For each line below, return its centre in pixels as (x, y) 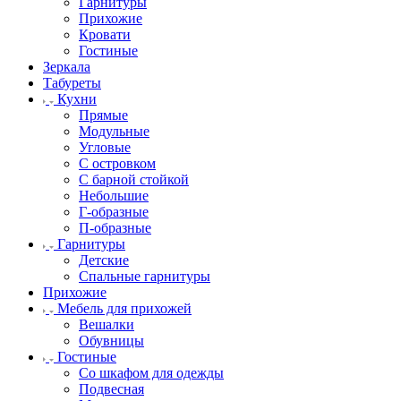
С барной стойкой (134, 179)
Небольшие (114, 196)
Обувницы (111, 341)
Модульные (114, 131)
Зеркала (67, 67)
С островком (117, 163)
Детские (104, 260)
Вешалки (107, 324)
